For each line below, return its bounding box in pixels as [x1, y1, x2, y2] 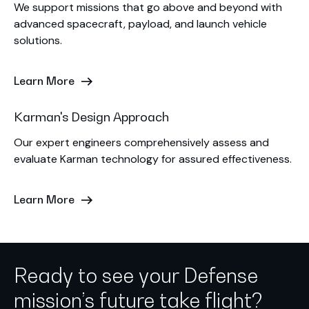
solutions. [14, 33, 62, 48]
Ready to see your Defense [14, 263, 258, 288]
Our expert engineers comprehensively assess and [14, 135, 269, 150]
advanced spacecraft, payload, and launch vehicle [14, 17, 267, 32]
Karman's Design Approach [14, 109, 169, 125]
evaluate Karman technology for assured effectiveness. [14, 152, 292, 167]
